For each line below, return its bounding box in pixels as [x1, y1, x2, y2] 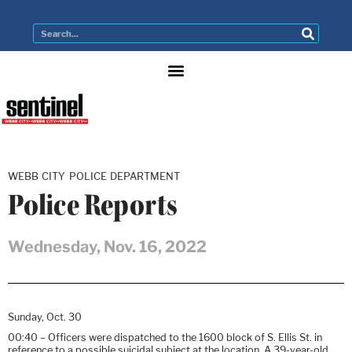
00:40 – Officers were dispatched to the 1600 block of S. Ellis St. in [8, 331, 322, 343]
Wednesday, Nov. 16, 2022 [8, 236, 207, 256]
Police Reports [8, 186, 178, 223]
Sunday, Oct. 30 [8, 310, 82, 323]
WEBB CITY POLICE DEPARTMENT [8, 170, 180, 182]
